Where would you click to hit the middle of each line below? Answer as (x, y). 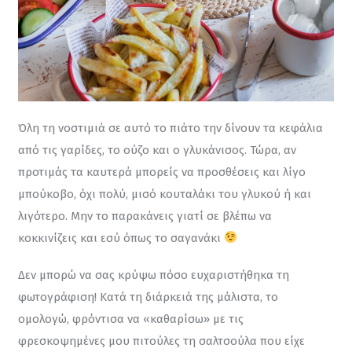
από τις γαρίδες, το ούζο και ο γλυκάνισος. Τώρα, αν (158, 150)
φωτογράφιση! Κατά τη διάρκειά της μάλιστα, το (149, 297)
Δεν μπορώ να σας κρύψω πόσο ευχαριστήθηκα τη (155, 275)
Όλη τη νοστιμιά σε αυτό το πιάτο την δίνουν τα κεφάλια (172, 128)
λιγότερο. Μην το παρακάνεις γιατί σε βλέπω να (146, 216)
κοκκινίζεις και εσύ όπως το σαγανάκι (121, 238)
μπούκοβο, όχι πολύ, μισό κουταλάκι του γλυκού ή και (166, 194)
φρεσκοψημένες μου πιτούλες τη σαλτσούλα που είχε (163, 341)
